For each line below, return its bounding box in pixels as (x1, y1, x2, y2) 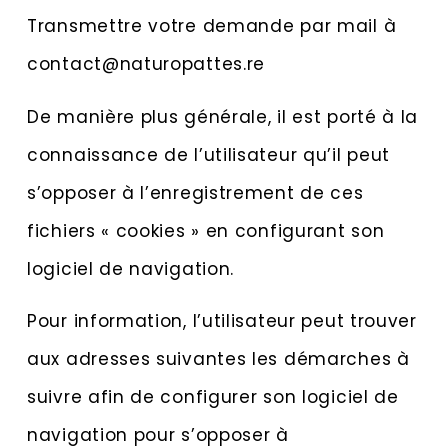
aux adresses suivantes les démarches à (27, 347, 410, 372)
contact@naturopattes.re (27, 52, 266, 77)
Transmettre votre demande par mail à (27, 14, 397, 39)
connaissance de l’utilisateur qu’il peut (27, 142, 391, 167)
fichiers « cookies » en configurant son (27, 218, 385, 243)
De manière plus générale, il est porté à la (27, 104, 419, 129)
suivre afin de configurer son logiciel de (27, 385, 399, 410)
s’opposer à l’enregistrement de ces (27, 180, 364, 205)
